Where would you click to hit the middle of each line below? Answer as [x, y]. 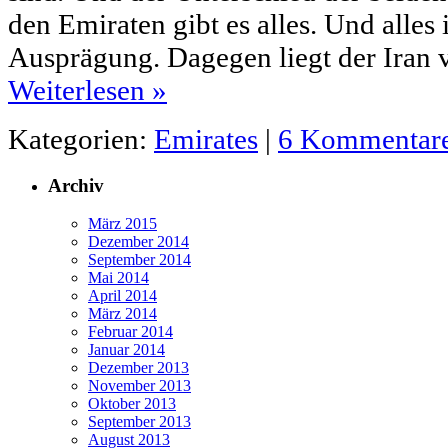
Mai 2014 [118, 278]
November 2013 [139, 386]
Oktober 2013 [132, 404]
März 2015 [122, 224]
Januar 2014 [126, 350]
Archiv [76, 185]
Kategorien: [81, 138]
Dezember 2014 [138, 242]
